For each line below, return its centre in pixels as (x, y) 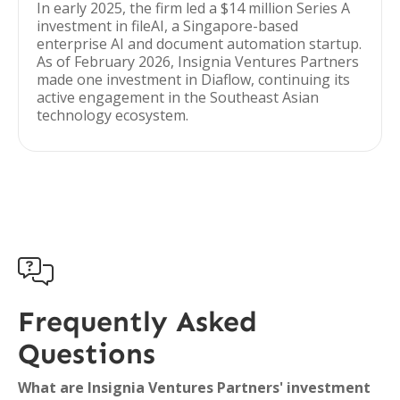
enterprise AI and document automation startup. (199, 44)
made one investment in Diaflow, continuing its (193, 79)
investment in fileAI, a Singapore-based (167, 26)
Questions (87, 354)
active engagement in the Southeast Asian (178, 97)
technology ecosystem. (112, 115)
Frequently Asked (137, 321)
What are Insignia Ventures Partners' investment (194, 387)
